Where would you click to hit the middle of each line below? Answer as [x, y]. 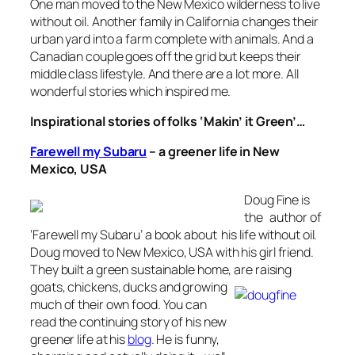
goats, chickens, [77, 286]
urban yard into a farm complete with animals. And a [172, 38]
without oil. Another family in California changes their [174, 21]
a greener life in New [219, 152]
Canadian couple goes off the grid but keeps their [166, 56]
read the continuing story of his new [129, 321]
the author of [283, 217]
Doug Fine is [277, 199]
